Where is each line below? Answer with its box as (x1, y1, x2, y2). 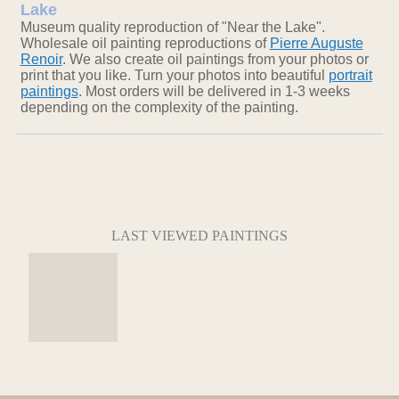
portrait (328, 68, 372, 84)
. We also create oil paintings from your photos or (61, 52, 369, 68)
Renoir (20, 52, 62, 68)
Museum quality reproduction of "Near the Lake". (20, 20, 325, 36)
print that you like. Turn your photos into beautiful (20, 68, 329, 84)
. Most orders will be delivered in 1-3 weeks (77, 84, 350, 100)
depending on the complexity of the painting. (20, 100, 298, 116)
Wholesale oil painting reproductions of (20, 36, 270, 52)
